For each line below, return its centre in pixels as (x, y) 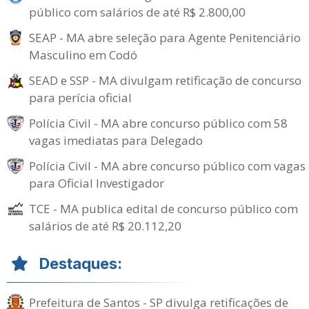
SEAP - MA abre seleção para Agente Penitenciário (165, 37)
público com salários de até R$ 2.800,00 (137, 12)
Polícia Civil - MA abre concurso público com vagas (167, 166)
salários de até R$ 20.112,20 (105, 226)
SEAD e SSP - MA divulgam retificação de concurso (165, 80)
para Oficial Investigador (97, 183)
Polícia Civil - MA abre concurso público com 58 (158, 123)
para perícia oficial (80, 97)
